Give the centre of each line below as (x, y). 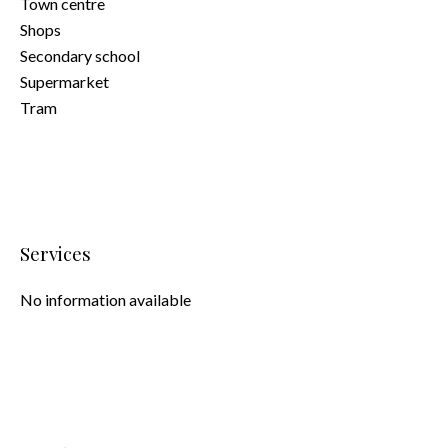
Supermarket (64, 81)
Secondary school (80, 55)
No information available (105, 299)
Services (55, 253)
